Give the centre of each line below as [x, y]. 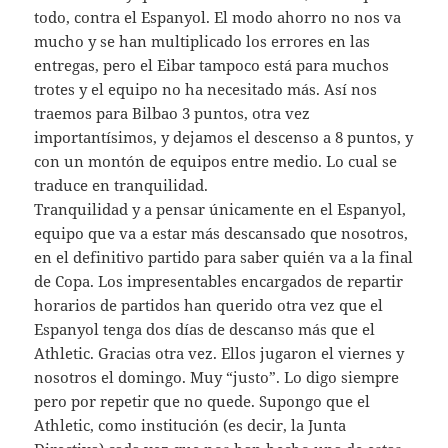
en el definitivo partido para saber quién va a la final [224, 256]
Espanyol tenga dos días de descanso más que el [205, 328]
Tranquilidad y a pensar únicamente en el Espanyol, [220, 208]
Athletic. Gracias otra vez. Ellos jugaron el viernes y [219, 352]
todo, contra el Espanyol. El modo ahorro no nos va [218, 16]
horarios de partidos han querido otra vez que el [209, 304]
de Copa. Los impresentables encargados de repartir [219, 280]
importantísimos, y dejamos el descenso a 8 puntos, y [224, 136]
